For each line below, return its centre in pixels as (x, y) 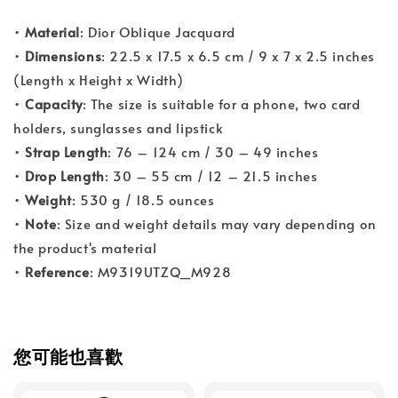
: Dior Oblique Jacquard (158, 32)
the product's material (85, 247)
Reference (57, 271)
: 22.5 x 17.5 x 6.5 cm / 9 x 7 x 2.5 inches (239, 56)
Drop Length (65, 175)
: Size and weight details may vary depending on (216, 223)
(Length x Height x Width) (99, 80)
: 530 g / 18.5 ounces (143, 199)
